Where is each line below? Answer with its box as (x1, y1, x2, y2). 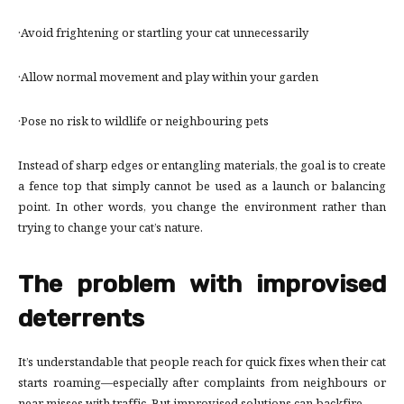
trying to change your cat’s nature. (18, 219, 203, 240)
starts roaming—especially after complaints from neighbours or (18, 374, 386, 395)
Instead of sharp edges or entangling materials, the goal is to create (18, 157, 386, 178)
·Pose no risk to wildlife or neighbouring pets (18, 113, 269, 133)
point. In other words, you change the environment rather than (18, 198, 386, 219)
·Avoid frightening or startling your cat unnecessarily (18, 24, 308, 45)
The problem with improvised (18, 270, 386, 299)
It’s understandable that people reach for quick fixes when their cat (18, 353, 386, 374)
